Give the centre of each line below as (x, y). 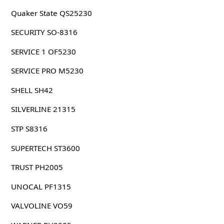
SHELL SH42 (32, 90)
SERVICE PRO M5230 (47, 71)
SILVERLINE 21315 (43, 109)
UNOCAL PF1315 (41, 186)
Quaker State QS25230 (51, 13)
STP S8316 (29, 129)
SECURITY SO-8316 (44, 32)
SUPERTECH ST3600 (45, 148)
